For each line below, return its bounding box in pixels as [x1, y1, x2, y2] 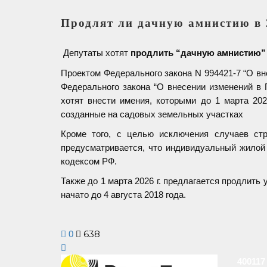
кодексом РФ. [61, 156, 117, 167]
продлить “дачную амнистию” [131, 47, 266, 58]
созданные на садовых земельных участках [61, 109, 243, 120]
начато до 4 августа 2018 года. [61, 190, 186, 200]
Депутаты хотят [63, 47, 131, 58]
